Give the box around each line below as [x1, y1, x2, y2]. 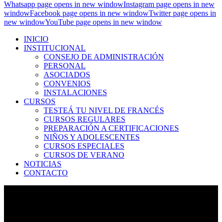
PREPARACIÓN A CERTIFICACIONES [44, 124, 179, 132]
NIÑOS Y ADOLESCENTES [44, 133, 140, 141]
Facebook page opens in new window [30, 9, 149, 17]
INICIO [24, 35, 49, 43]
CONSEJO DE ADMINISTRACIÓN [44, 53, 164, 61]
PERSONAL [44, 61, 86, 70]
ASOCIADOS [44, 70, 90, 79]
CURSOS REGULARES [44, 115, 125, 123]
